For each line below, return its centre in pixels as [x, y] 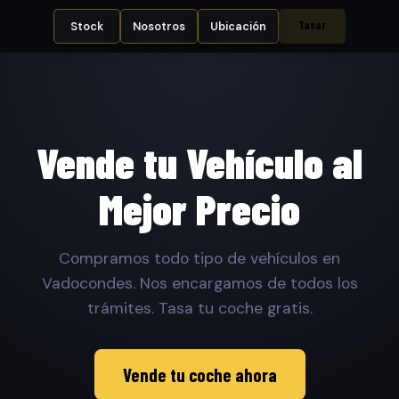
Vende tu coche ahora [199, 374]
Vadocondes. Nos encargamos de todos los [199, 283]
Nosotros [159, 26]
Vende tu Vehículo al [199, 162]
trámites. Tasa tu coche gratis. [199, 308]
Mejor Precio [199, 208]
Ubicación [238, 26]
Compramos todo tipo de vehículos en [199, 258]
